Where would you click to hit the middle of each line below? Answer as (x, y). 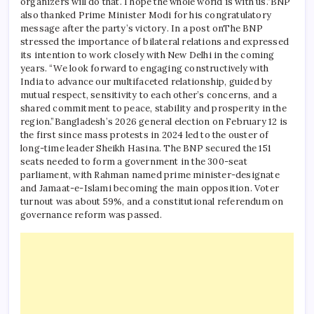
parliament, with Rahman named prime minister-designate (150, 175)
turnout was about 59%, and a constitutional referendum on (152, 202)
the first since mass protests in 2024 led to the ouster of (145, 135)
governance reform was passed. (91, 215)
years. (35, 68)
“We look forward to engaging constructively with (159, 68)
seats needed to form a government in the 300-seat (134, 162)
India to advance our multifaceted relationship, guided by (146, 82)
